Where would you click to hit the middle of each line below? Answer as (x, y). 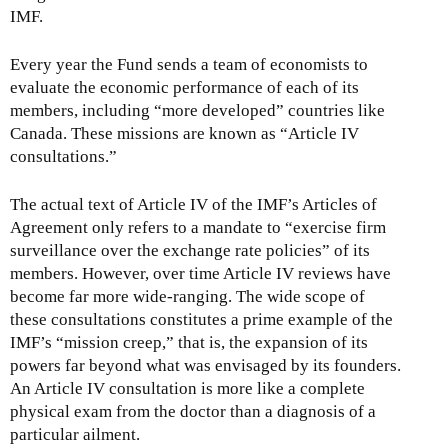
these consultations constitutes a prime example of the (201, 320)
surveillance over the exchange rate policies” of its (190, 251)
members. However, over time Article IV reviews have (200, 274)
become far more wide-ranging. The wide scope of (187, 297)
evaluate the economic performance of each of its (184, 88)
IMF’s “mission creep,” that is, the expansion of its (189, 343)
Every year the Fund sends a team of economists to (189, 65)
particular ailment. (75, 435)
